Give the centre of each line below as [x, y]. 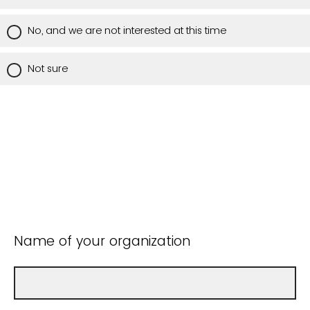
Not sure [48, 69]
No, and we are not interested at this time [127, 31]
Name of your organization [102, 241]
